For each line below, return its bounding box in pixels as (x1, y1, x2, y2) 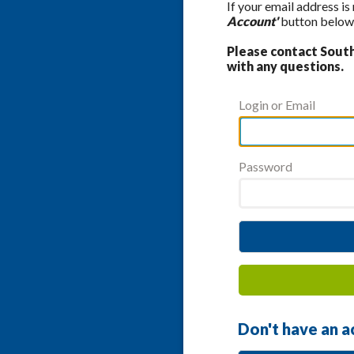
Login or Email (239, 96, 315, 112)
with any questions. (227, 58, 344, 73)
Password (239, 158, 292, 174)
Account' (227, 13, 281, 28)
